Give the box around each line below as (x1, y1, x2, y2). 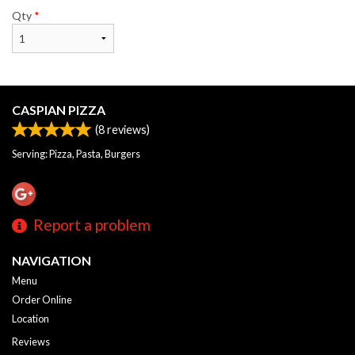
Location (12, 312, 49, 326)
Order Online (12, 293, 72, 307)
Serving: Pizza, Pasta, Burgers (12, 147, 140, 160)
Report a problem (33, 216, 151, 235)
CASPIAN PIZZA (12, 101, 105, 117)
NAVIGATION (12, 253, 91, 269)
